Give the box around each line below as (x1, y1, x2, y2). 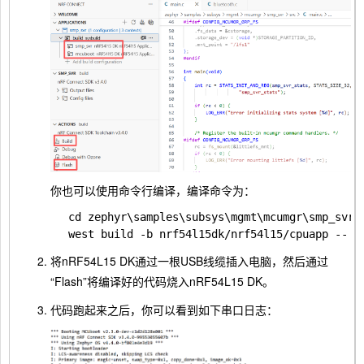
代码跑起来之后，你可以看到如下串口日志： (50, 301, 278, 318)
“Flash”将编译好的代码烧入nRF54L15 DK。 (50, 273, 274, 290)
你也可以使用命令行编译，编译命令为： (50, 182, 255, 199)
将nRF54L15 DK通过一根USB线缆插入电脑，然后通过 (50, 253, 328, 270)
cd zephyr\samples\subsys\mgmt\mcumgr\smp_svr (68, 210, 354, 224)
